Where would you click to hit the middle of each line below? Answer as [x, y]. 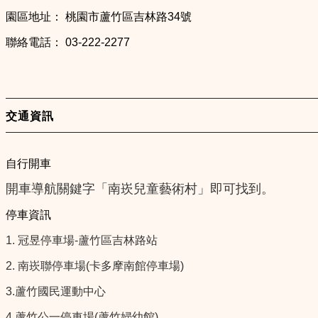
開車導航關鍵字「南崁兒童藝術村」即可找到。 [140, 188]
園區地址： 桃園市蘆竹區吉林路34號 [99, 17]
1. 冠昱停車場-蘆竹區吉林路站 [82, 240]
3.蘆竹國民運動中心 [56, 291]
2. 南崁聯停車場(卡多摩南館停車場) [95, 265]
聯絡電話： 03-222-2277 [68, 43]
